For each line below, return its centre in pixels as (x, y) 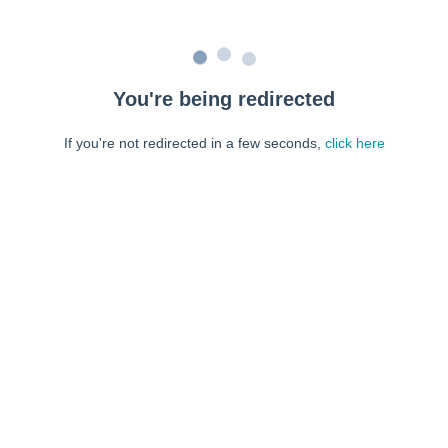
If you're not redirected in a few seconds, (194, 143)
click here (354, 143)
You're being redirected (224, 99)
